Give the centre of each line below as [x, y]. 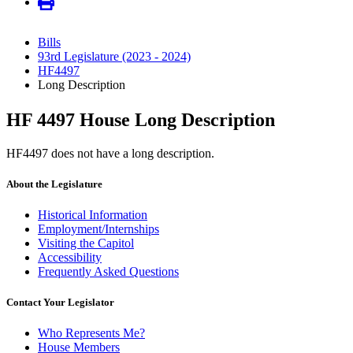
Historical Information [93, 214]
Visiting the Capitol [86, 243]
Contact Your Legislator [60, 303]
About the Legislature [54, 184]
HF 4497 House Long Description [141, 119]
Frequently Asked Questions [108, 271]
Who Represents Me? [91, 333]
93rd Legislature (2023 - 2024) [114, 57]
